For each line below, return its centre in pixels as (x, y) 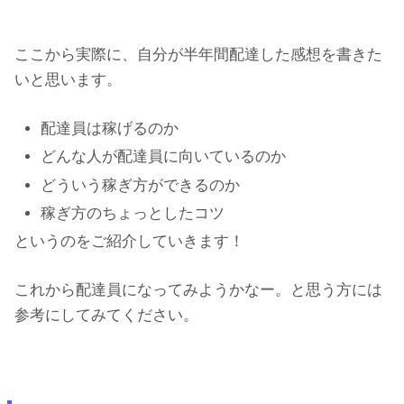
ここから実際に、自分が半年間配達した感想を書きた (198, 55)
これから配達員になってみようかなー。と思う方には (198, 289)
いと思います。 (68, 80)
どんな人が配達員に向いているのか (164, 157)
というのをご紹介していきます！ (129, 242)
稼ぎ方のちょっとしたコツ (133, 214)
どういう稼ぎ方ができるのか (141, 185)
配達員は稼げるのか (110, 128)
